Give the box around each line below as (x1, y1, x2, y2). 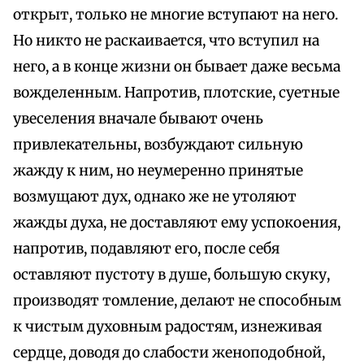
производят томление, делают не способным (13, 292, 341, 310)
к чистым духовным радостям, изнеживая (13, 318, 322, 336)
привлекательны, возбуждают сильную (13, 136, 303, 154)
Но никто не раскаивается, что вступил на (13, 32, 319, 50)
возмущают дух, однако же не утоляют (13, 188, 297, 206)
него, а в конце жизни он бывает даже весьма (13, 58, 340, 76)
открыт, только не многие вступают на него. (13, 6, 338, 24)
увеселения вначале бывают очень (13, 110, 263, 128)
